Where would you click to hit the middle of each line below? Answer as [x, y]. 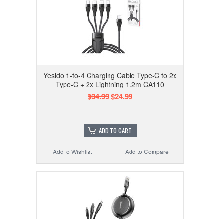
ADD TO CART [115, 131]
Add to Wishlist [73, 152]
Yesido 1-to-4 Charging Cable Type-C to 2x [110, 76]
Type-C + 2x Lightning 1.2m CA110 [110, 84]
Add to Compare [147, 152]
